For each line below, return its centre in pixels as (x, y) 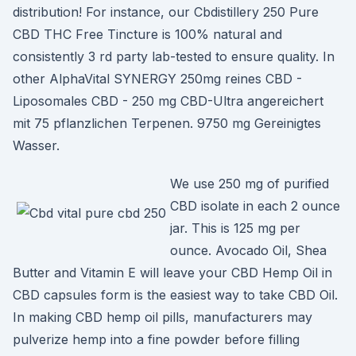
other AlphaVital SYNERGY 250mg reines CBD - (157, 79)
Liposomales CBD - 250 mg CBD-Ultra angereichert (168, 101)
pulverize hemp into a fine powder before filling (156, 339)
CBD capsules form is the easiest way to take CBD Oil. (177, 295)
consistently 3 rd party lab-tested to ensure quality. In (174, 56)
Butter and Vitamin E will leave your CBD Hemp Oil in (172, 273)
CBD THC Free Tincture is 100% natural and (147, 34)
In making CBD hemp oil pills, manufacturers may (163, 317)
